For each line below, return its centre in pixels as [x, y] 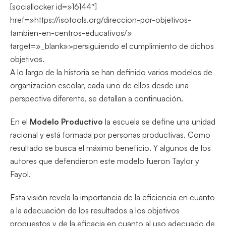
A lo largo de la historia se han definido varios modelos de [111, 72]
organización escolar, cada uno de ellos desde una [99, 85]
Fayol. [20, 174]
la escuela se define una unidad [159, 121]
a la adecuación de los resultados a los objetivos [95, 210]
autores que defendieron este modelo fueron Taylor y [105, 161]
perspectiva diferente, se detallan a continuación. [97, 98]
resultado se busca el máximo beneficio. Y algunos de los [110, 148]
